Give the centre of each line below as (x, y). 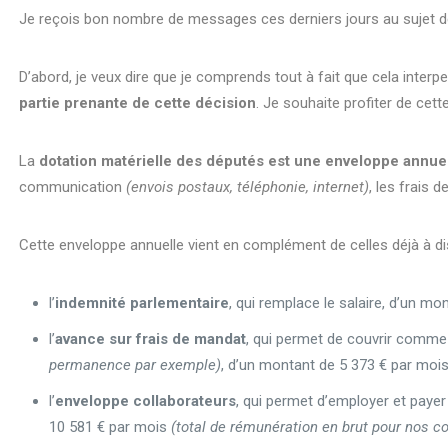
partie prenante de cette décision (138, 102)
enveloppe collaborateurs (146, 400)
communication (73, 186)
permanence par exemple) (135, 364)
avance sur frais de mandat (151, 338)
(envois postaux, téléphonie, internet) (248, 186)
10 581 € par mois (110, 426)
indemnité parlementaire (142, 302)
